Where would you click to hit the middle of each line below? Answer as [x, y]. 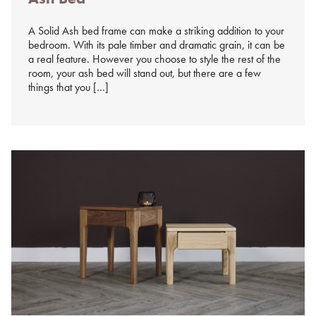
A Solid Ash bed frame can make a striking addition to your [156, 31]
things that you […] [68, 87]
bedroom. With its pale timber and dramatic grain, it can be [157, 45]
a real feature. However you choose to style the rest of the [154, 59]
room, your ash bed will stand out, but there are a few [145, 73]
